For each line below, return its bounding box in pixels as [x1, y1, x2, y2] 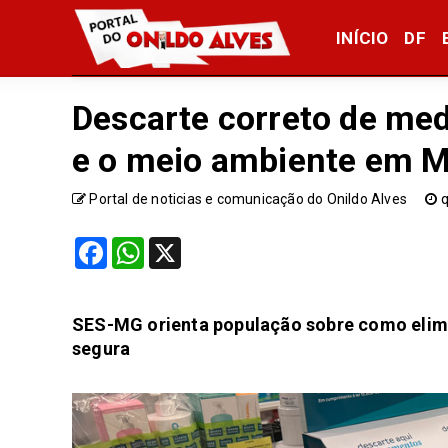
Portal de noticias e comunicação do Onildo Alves [89, 190, 408, 207]
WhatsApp [144, 237, 202, 252]
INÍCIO [336, 27, 389, 48]
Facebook [107, 237, 163, 252]
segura [72, 337, 131, 359]
